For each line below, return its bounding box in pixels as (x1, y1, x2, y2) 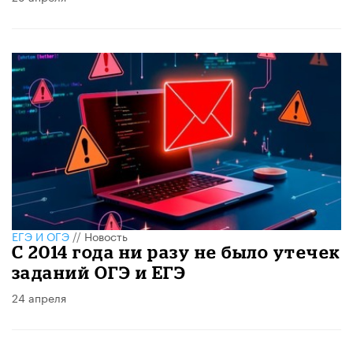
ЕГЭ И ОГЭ (12, 227, 69, 245)
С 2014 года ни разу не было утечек (12, 242, 341, 262)
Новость (84, 227, 128, 245)
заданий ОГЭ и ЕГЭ (12, 262, 187, 283)
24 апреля (12, 288, 66, 307)
